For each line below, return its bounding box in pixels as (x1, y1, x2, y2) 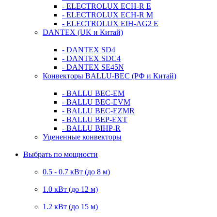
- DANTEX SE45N (62, 63, 124, 72)
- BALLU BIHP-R (62, 124, 121, 133)
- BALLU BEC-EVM (62, 98, 130, 107)
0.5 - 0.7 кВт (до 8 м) (43, 168, 110, 176)
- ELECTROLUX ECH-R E (62, 2, 151, 11)
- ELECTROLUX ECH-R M (62, 11, 153, 19)
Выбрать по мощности (23, 150, 98, 159)
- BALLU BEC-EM (62, 89, 124, 98)
